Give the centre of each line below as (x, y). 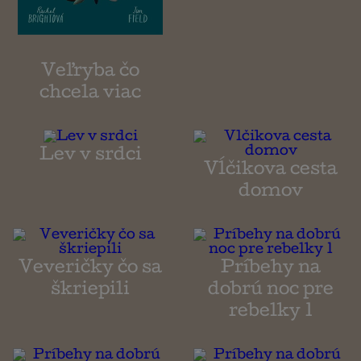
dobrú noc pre (271, 291)
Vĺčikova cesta (271, 171)
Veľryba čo (90, 73)
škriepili (90, 291)
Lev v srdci (90, 157)
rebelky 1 (271, 313)
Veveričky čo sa (90, 270)
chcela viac (90, 95)
